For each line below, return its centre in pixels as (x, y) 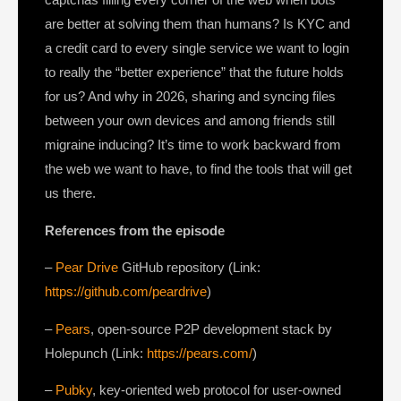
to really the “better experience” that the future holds (194, 73)
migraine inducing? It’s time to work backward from (193, 145)
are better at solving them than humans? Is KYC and (197, 24)
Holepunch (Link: (96, 353)
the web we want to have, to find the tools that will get (198, 169)
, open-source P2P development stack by (211, 328)
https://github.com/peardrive (126, 292)
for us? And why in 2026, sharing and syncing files (190, 97)
